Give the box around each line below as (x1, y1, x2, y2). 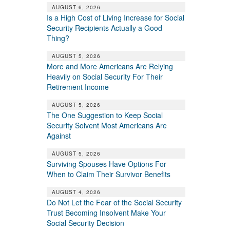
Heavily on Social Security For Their (46, 71, 163, 82)
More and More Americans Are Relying (46, 61, 173, 71)
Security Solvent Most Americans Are (46, 120, 167, 130)
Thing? (46, 32, 69, 43)
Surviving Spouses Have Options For (46, 158, 166, 169)
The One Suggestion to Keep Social (46, 109, 163, 120)
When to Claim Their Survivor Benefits (46, 168, 170, 179)
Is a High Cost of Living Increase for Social (46, 12, 184, 23)
